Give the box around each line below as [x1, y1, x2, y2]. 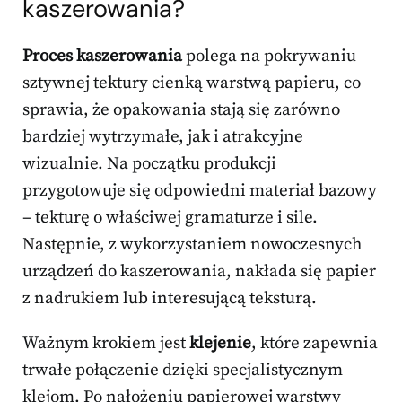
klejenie [189, 333, 251, 354]
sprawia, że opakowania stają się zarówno [22, 100, 340, 121]
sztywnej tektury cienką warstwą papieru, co [22, 73, 361, 94]
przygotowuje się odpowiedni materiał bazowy [22, 180, 377, 202]
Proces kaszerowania [22, 46, 182, 67]
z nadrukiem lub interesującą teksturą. [22, 288, 317, 310]
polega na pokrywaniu [182, 46, 356, 67]
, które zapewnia [251, 333, 378, 354]
